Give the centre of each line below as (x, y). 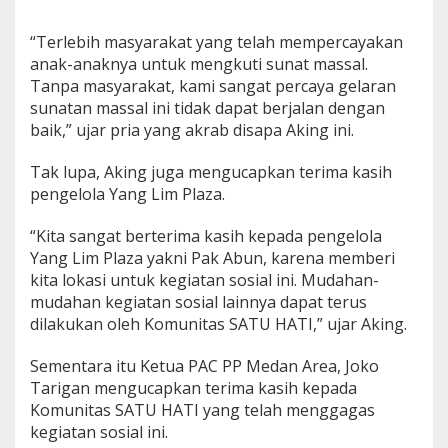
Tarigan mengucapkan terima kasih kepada (193, 387)
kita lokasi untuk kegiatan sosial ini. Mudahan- (204, 279)
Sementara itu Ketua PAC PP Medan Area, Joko (204, 365)
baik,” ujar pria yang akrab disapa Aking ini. (192, 129)
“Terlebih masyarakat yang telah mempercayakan (216, 41)
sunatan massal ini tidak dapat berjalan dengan (207, 107)
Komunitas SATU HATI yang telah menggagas (202, 409)
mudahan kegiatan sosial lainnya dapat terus (198, 301)
